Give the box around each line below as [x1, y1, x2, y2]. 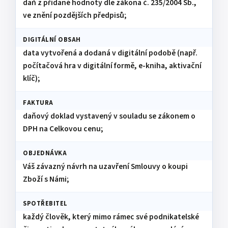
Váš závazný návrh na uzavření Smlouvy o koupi [23, 161, 188, 172]
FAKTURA [23, 98, 53, 107]
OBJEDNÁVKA [23, 149, 67, 158]
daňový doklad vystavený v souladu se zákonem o [23, 110, 195, 122]
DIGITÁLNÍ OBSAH [23, 35, 81, 44]
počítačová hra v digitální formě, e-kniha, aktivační [23, 60, 202, 71]
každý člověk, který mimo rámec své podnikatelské [23, 211, 199, 222]
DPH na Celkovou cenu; [23, 123, 103, 134]
